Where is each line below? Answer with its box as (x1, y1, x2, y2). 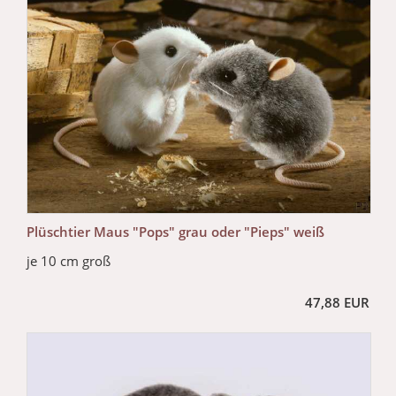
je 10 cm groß (27, 252, 110, 270)
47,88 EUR (305, 293, 369, 312)
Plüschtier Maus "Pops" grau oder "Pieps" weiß (27, 223, 324, 241)
